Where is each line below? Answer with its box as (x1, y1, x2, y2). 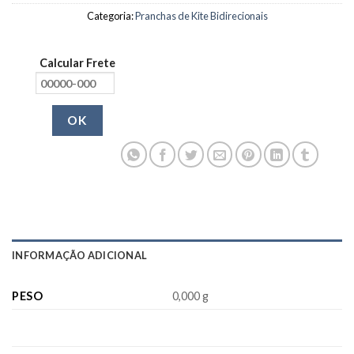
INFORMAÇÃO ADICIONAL (12, 249, 148, 262)
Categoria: (86, 9, 135, 23)
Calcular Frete (39, 56, 115, 70)
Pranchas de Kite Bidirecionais (134, 9, 268, 23)
